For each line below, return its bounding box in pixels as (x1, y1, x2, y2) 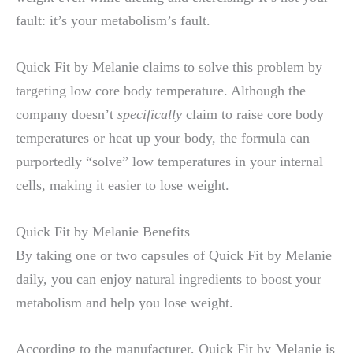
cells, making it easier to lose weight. (16, 177, 229, 194)
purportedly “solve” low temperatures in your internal (16, 154, 323, 170)
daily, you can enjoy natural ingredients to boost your (16, 271, 321, 288)
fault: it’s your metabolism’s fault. (16, 12, 210, 28)
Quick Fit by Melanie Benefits (16, 224, 190, 240)
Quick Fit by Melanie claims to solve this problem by (16, 59, 322, 76)
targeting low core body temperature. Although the (16, 83, 306, 99)
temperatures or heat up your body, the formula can (16, 130, 310, 147)
